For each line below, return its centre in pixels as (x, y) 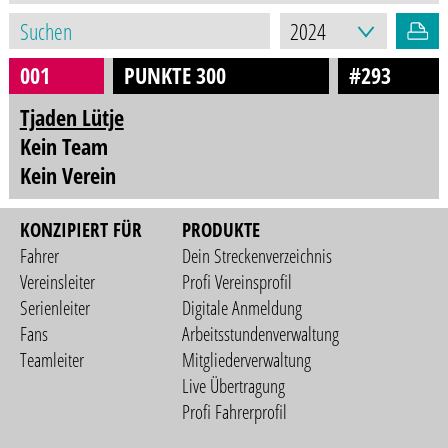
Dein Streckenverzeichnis (257, 255)
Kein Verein (67, 175)
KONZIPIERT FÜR (81, 229)
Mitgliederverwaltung (247, 359)
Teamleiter (52, 359)
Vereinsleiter (58, 281)
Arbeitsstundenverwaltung (261, 333)
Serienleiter (55, 307)
